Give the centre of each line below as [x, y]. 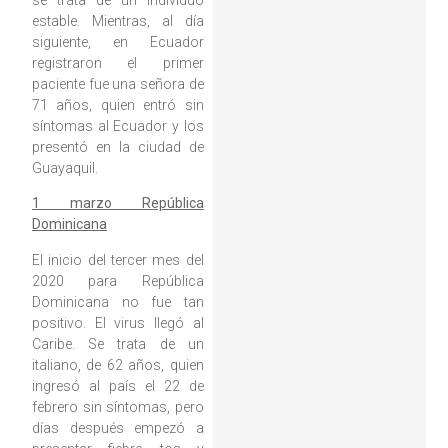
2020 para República [117, 280]
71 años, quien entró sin [117, 104]
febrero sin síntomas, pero [117, 406]
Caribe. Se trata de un [117, 343]
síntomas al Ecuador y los [117, 125]
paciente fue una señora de [117, 83]
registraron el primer [117, 62]
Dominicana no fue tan [117, 301]
